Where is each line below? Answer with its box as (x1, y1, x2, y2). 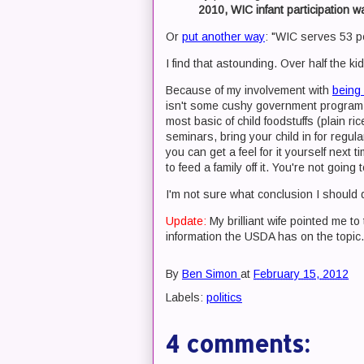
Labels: (166, 291, 206, 304)
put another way (182, 30, 265, 43)
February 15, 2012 (253, 267, 349, 281)
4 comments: (166, 329, 310, 358)
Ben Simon (182, 267, 237, 281)
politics (206, 291, 242, 304)
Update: (166, 214, 206, 227)
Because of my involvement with (166, 84, 332, 97)
